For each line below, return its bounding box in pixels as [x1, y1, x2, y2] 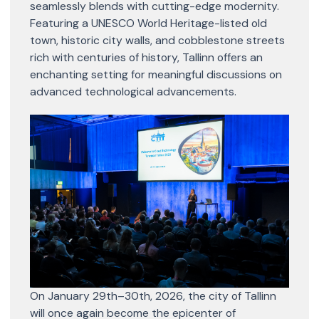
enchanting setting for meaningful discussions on [30, 67, 282, 82]
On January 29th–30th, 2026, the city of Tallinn [30, 288, 276, 303]
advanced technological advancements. [30, 84, 236, 99]
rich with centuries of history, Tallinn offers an [30, 50, 263, 65]
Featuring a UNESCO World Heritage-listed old [30, 16, 267, 31]
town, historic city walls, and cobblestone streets [30, 33, 285, 48]
